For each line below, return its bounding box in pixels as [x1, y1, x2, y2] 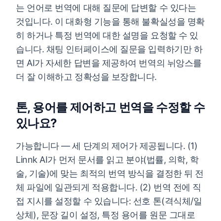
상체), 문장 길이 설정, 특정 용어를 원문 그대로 [16, 210, 195, 220]
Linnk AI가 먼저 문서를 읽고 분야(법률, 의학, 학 [16, 154, 199, 165]
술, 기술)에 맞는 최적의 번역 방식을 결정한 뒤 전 [16, 168, 204, 179]
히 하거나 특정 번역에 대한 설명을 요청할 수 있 [16, 30, 198, 40]
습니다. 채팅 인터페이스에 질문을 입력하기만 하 [16, 44, 203, 54]
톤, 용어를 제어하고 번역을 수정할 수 [16, 100, 205, 114]
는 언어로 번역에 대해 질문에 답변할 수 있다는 [16, 2, 196, 13]
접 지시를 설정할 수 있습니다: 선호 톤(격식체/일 [16, 196, 202, 206]
